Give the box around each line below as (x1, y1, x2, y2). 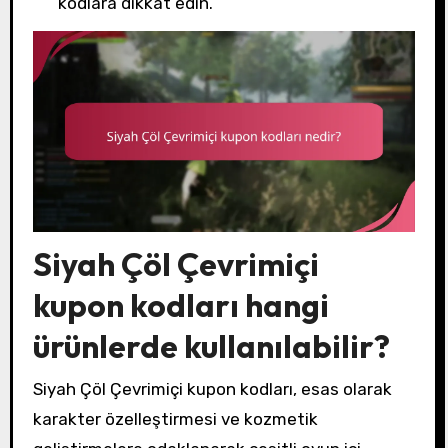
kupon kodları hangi (32, 285, 329, 326)
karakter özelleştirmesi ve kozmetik (32, 408, 318, 429)
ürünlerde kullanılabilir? (32, 326, 390, 367)
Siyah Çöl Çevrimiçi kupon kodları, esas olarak (32, 378, 392, 399)
